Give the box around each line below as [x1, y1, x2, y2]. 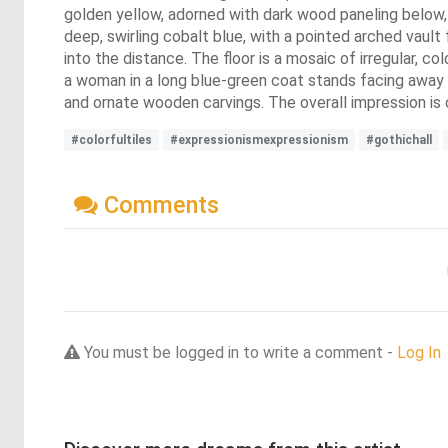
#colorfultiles [71, 133, 152, 148]
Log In [397, 343, 441, 363]
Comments [98, 191, 219, 220]
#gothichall [366, 133, 432, 148]
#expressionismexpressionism [170, 133, 348, 148]
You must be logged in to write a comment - [80, 343, 397, 363]
